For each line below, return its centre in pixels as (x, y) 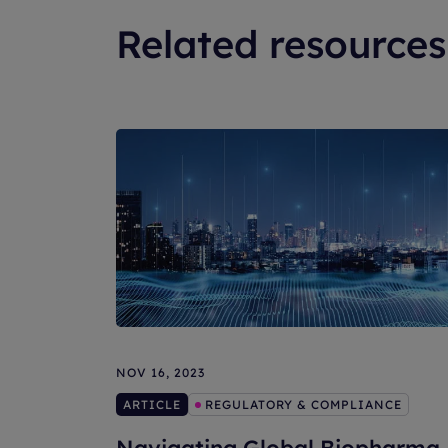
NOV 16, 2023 (160, 372)
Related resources (281, 44)
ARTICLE (152, 404)
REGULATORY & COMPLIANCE (303, 404)
